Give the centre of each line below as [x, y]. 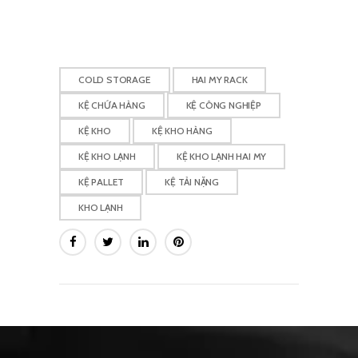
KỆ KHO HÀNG [182, 131]
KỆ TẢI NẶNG [192, 182]
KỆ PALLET [101, 182]
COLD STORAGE [115, 80]
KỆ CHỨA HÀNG [112, 105]
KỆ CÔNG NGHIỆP [223, 105]
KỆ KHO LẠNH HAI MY [221, 157]
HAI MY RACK [219, 80]
